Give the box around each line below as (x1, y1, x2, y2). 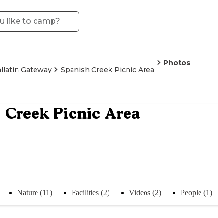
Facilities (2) (72, 188, 109, 197)
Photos (163, 58, 190, 67)
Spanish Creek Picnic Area (61, 65, 154, 74)
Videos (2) (129, 188, 161, 197)
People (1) (181, 188, 212, 197)
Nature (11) (17, 188, 52, 197)
